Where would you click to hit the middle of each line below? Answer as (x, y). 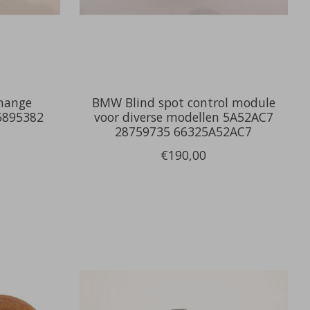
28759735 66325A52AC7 (184, 131)
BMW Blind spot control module (183, 102)
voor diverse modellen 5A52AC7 (183, 117)
